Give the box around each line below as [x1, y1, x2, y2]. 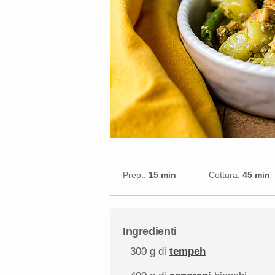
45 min [242, 169, 270, 180]
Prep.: [123, 169, 146, 180]
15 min [149, 169, 176, 180]
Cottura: [209, 169, 240, 180]
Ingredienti [122, 225, 177, 238]
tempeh [169, 246, 206, 258]
